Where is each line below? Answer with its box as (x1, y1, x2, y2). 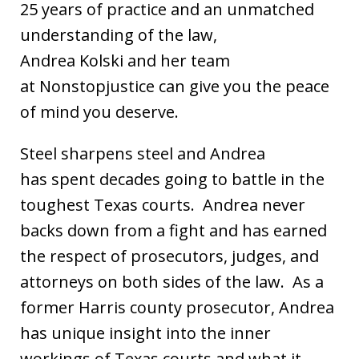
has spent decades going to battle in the (20, 168, 325, 190)
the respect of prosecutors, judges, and (20, 245, 319, 267)
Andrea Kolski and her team (20, 50, 230, 71)
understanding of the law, (20, 24, 217, 46)
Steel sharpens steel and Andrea (20, 143, 265, 164)
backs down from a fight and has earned (20, 220, 327, 241)
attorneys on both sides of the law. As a (20, 271, 324, 292)
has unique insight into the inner (20, 322, 271, 344)
